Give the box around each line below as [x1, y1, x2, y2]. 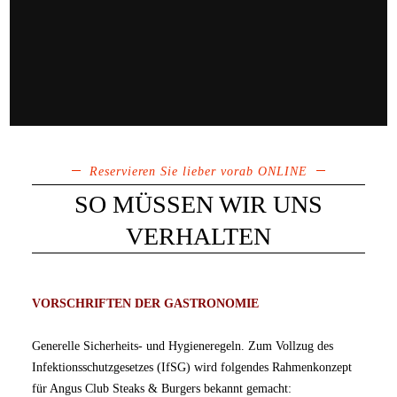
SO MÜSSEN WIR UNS [74, 191, 323, 218]
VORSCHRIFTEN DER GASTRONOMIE [32, 297, 260, 310]
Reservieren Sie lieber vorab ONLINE [90, 165, 307, 178]
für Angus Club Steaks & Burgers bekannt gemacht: [32, 382, 292, 395]
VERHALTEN [126, 222, 271, 250]
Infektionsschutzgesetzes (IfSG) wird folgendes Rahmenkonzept [32, 361, 353, 374]
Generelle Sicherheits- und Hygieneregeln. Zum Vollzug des [32, 339, 334, 353]
